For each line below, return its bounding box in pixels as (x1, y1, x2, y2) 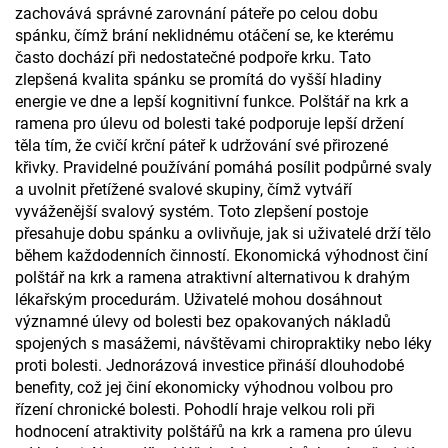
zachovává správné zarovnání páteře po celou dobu (15, 4, 378, 23)
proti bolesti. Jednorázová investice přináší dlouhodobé (15, 356, 404, 375)
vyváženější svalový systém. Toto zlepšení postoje (15, 202, 368, 221)
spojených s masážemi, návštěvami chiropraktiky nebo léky (15, 334, 432, 353)
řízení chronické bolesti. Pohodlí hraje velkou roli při (15, 400, 375, 419)
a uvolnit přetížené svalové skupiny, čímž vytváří (15, 180, 352, 199)
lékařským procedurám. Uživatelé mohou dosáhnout (15, 290, 382, 309)
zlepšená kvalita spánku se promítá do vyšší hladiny (15, 70, 382, 89)
